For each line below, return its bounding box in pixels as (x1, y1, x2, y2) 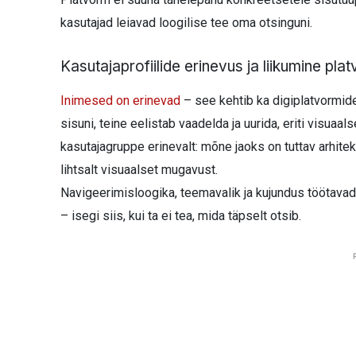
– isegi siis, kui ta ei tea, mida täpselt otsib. (60, 207, 301, 223)
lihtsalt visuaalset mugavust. (60, 161, 218, 177)
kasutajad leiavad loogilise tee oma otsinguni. (60, 14, 312, 30)
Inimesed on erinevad (60, 92, 180, 108)
